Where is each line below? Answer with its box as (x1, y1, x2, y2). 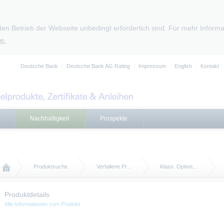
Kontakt (200, 63, 219, 69)
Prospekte (100, 115, 127, 122)
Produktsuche (33, 163, 67, 169)
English (174, 63, 192, 69)
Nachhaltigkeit (30, 115, 69, 122)
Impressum (138, 63, 166, 69)
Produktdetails (4, 190, 49, 198)
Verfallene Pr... (96, 163, 131, 169)
